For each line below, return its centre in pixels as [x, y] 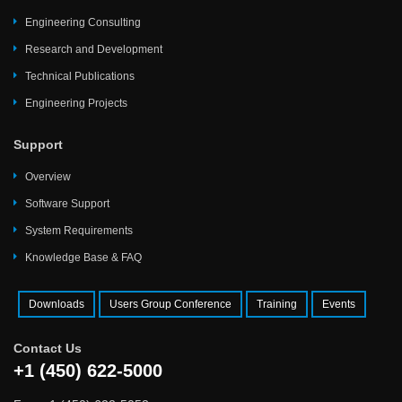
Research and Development [94, 50]
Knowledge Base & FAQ [83, 258]
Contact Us [48, 349]
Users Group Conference [170, 305]
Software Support [67, 204]
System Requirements [79, 231]
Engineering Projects [76, 104]
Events [339, 305]
